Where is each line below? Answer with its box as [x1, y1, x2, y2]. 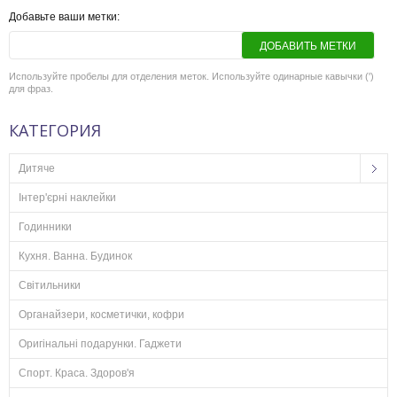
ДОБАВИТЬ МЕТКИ [259, 40, 356, 52]
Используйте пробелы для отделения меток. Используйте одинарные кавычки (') [9, 71, 374, 82]
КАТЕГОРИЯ [9, 120, 101, 141]
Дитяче [19, 162, 55, 175]
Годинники [19, 221, 72, 233]
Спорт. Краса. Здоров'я [19, 367, 135, 379]
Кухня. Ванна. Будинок [19, 250, 132, 262]
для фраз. [9, 83, 53, 94]
